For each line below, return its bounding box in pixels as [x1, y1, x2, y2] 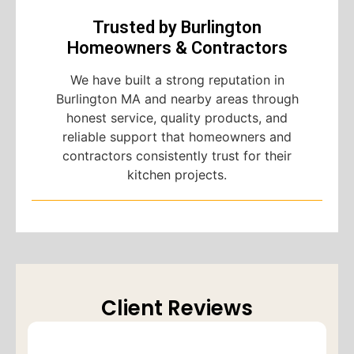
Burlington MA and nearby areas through [55, 91, 299, 107]
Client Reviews [101, 294, 253, 323]
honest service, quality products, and [66, 110, 288, 126]
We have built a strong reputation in [70, 72, 284, 88]
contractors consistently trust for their [62, 148, 292, 164]
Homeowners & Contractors [66, 38, 288, 58]
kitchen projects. [127, 167, 227, 183]
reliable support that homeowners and [62, 129, 292, 145]
